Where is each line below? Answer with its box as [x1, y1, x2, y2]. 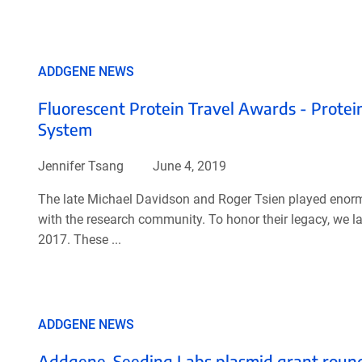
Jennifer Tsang [37, 158, 124, 174]
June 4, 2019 [149, 158, 226, 174]
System [37, 118, 92, 139]
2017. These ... [37, 231, 121, 247]
